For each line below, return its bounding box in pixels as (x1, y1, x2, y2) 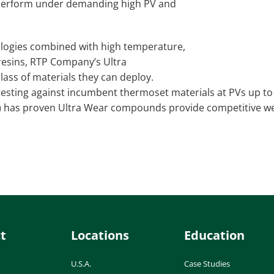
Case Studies (183, 257, 230, 269)
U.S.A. (71, 257, 91, 269)
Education (183, 226, 245, 243)
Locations (71, 226, 129, 243)
